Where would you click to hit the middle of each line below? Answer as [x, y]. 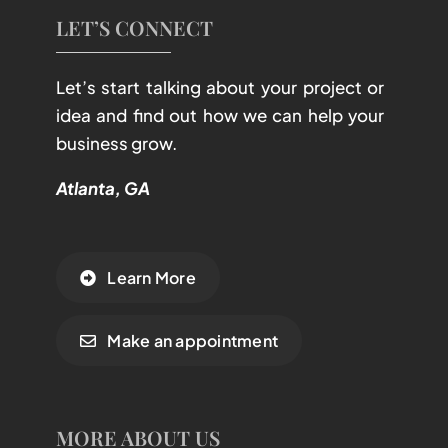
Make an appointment [192, 341]
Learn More [151, 278]
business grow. [116, 143]
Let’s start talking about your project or [220, 87]
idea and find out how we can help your [220, 115]
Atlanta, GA [102, 188]
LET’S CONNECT [134, 28]
